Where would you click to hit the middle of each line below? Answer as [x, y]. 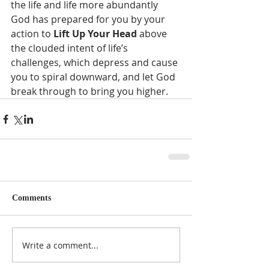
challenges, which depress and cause [95, 62]
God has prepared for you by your [89, 19]
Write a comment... [60, 245]
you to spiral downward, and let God [94, 77]
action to [32, 34]
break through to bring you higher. [89, 91]
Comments [32, 198]
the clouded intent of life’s [71, 48]
